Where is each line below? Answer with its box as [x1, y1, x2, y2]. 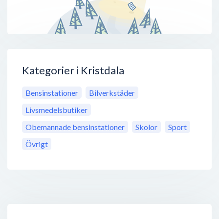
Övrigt [25, 139, 48, 149]
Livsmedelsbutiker [25, 105, 88, 115]
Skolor [135, 122, 157, 132]
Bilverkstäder [89, 88, 135, 98]
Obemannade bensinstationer [25, 122, 125, 132]
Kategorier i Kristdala [22, 64, 124, 77]
